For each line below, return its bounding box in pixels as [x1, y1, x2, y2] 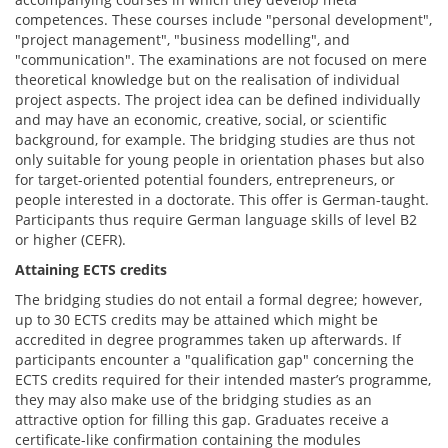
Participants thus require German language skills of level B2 [15, 210, 417, 229]
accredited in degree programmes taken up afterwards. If [15, 330, 401, 349]
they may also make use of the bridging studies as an [15, 390, 372, 409]
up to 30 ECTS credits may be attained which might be [15, 310, 378, 329]
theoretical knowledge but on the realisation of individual [15, 70, 400, 89]
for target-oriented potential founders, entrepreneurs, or [15, 170, 395, 189]
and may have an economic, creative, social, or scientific [15, 110, 387, 129]
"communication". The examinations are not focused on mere [15, 50, 427, 69]
